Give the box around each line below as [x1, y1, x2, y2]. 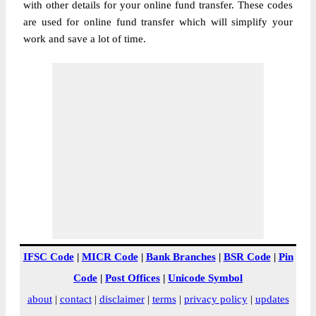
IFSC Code [23, 251, 74, 262]
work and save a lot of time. [23, 33, 146, 44]
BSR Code [223, 251, 271, 262]
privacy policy [183, 293, 248, 305]
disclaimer [99, 293, 145, 305]
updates [255, 293, 289, 305]
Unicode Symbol [168, 272, 243, 284]
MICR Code [81, 251, 138, 262]
